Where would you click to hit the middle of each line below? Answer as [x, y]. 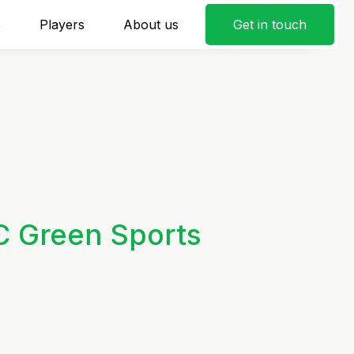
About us [151, 24]
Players [62, 24]
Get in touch [270, 24]
